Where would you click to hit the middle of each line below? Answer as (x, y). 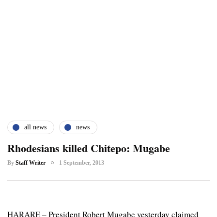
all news (35, 127)
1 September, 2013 (82, 163)
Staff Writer (31, 163)
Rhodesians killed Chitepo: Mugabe (89, 148)
